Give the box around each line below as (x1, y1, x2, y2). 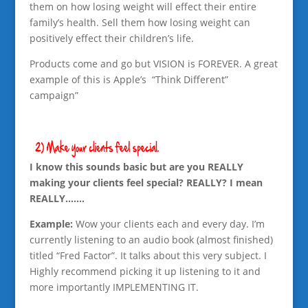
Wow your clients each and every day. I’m (72, 217, 265, 231)
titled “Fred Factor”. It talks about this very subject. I (29, 249, 267, 263)
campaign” (29, 88, 78, 102)
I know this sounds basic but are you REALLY (29, 160, 243, 174)
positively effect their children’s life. (29, 31, 194, 45)
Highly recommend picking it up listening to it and (29, 265, 261, 278)
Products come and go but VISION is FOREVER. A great (29, 56, 278, 70)
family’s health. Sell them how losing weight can (29, 15, 250, 29)
